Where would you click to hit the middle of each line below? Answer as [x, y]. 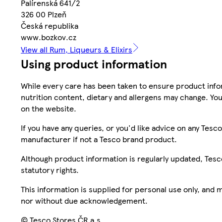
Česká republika [50, 25]
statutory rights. [50, 169]
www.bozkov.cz [49, 37]
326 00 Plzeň [44, 14]
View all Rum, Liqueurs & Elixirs [77, 49]
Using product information [94, 63]
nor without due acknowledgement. [84, 200]
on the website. [49, 108]
